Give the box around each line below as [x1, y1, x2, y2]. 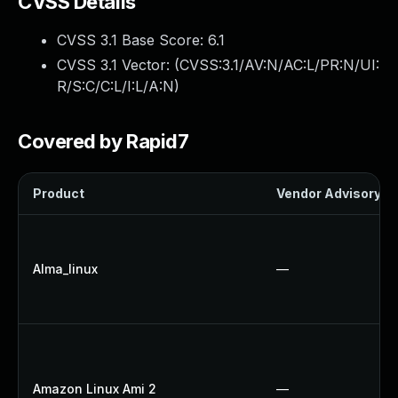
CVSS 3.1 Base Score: [57, 31, 208, 49]
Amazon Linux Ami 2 [33, 381, 156, 396]
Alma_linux [33, 261, 98, 276]
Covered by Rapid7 [18, 130, 189, 153]
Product [33, 186, 84, 201]
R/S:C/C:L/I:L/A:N [57, 77, 174, 95]
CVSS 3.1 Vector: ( [57, 56, 179, 74]
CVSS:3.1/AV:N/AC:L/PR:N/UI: [179, 56, 379, 74]
